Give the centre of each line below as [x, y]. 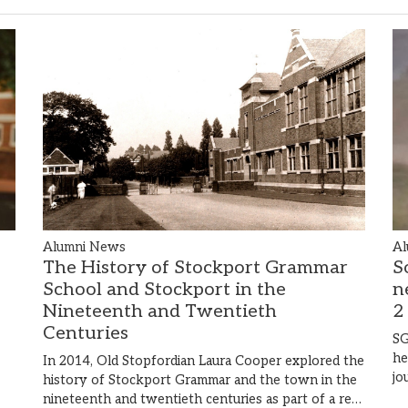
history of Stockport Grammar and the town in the [199, 381]
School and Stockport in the [164, 290]
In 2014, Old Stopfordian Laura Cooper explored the [203, 362]
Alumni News [84, 248]
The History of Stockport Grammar [195, 268]
